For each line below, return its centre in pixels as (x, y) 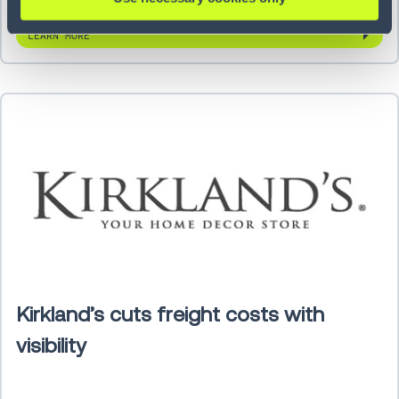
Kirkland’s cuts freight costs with (170, 314)
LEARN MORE (59, 36)
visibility (51, 346)
